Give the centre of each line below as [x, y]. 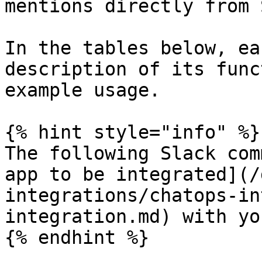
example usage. [82, 90]
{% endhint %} [77, 237]
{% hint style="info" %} [132, 132]
